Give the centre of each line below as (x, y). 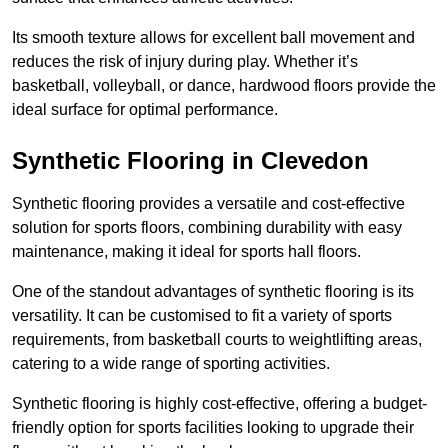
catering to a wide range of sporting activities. (171, 364)
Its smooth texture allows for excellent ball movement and (213, 38)
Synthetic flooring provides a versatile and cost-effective (208, 204)
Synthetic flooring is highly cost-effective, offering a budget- (219, 404)
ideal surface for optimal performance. (145, 110)
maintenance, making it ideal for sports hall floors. (186, 252)
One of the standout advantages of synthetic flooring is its (213, 292)
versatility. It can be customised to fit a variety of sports (202, 316)
